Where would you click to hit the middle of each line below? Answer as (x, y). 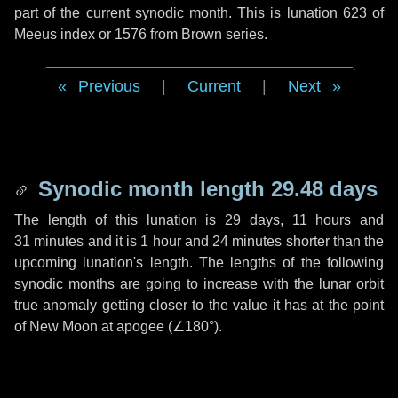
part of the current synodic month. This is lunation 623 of (199, 13)
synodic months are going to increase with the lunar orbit (199, 284)
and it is (112, 241)
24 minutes (247, 241)
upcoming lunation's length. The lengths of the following (199, 263)
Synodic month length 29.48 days (205, 189)
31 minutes (49, 241)
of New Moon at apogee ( (93, 326)
